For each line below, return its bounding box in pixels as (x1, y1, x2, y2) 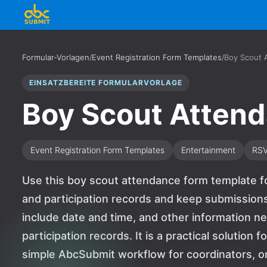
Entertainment (181, 145, 235, 155)
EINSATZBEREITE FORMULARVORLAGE (29, 78, 182, 87)
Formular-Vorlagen (22, 52, 89, 62)
